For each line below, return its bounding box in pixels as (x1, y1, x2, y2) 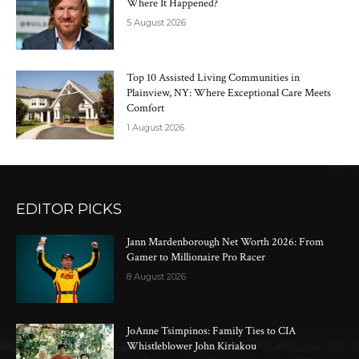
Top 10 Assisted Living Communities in (127, 71, 301, 86)
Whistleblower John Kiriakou (127, 339, 257, 354)
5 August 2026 (127, 17, 187, 29)
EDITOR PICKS (16, 200, 122, 218)
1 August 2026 (127, 122, 185, 134)
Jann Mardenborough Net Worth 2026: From (127, 234, 325, 249)
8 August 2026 (127, 270, 187, 282)
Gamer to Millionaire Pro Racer (127, 249, 266, 264)
